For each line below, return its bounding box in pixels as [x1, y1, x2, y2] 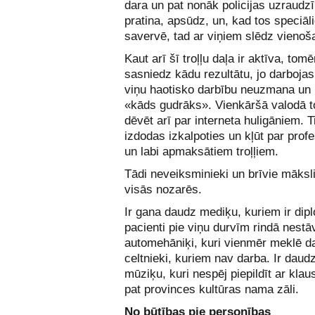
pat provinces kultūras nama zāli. [124, 283, 299, 296]
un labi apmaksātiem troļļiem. [124, 145, 278, 158]
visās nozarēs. [124, 183, 202, 196]
